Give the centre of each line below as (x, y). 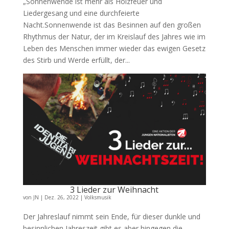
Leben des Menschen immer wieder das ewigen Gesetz (114, 48)
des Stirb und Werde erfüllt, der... (76, 60)
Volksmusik (98, 197)
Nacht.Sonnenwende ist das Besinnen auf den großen (112, 25)
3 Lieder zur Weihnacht (114, 189)
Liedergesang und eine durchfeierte (81, 13)
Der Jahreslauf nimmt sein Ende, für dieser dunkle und (111, 216)
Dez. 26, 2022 (61, 197)
